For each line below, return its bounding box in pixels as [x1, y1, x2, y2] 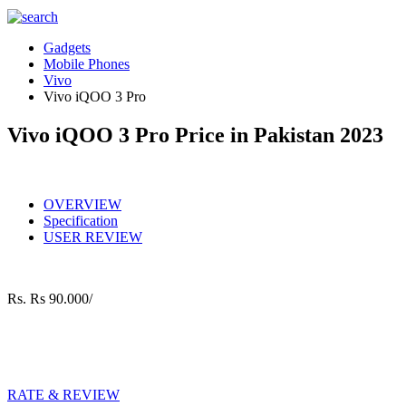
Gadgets [43, 40, 91, 55]
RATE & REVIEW [7, 386, 120, 402]
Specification [43, 212, 118, 228]
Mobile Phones [43, 56, 130, 72]
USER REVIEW [43, 228, 142, 245]
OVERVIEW [43, 196, 121, 212]
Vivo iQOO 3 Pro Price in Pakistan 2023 [7, 122, 383, 147]
